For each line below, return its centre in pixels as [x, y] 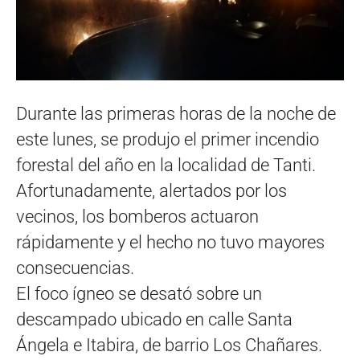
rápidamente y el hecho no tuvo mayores [170, 242]
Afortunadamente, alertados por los [151, 190]
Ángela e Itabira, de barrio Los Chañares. [169, 345]
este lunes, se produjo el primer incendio [168, 139]
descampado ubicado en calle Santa [154, 319]
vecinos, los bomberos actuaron [137, 216]
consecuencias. [75, 268]
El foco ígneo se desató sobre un [139, 293]
